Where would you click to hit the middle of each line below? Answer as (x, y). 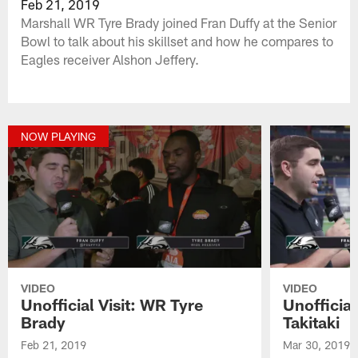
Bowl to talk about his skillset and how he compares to (177, 40)
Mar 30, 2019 (316, 345)
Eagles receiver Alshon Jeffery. (110, 59)
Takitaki (311, 322)
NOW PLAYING (59, 137)
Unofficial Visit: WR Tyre (112, 305)
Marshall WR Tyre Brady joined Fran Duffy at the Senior (179, 22)
